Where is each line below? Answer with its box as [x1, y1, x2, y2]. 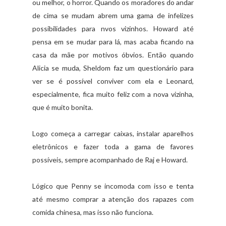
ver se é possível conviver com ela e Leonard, [32, 76, 194, 85]
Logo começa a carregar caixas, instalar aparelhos [32, 129, 194, 138]
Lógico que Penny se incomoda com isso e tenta [32, 181, 194, 190]
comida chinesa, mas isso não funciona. [32, 207, 153, 216]
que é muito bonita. [32, 102, 93, 111]
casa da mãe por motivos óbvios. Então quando [32, 50, 194, 59]
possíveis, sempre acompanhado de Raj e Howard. [32, 155, 188, 164]
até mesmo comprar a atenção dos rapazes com [32, 194, 194, 203]
